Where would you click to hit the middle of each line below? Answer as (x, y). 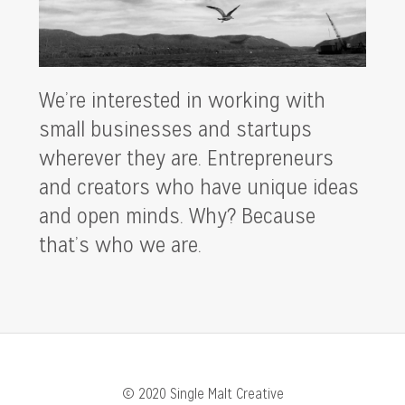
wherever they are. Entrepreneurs (186, 157)
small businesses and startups (175, 128)
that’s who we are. (120, 244)
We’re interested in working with (182, 99)
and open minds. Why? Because (177, 215)
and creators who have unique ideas (198, 186)
